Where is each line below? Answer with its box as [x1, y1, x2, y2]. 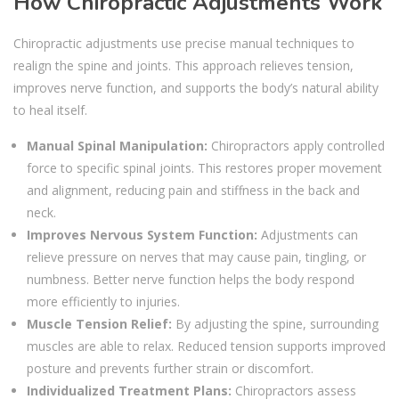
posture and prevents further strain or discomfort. [27, 359, 313, 377]
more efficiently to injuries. [27, 292, 180, 310]
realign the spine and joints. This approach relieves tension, [13, 56, 354, 74]
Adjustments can [257, 225, 358, 243]
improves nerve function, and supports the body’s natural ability [13, 78, 379, 96]
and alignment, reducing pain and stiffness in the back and [27, 181, 360, 199]
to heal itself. [13, 101, 87, 118]
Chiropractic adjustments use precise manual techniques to [13, 34, 354, 52]
